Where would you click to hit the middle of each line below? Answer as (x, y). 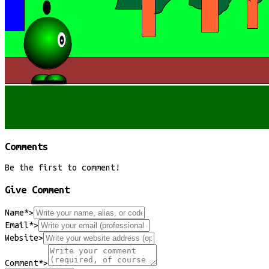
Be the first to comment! (62, 168)
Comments (26, 146)
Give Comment (37, 189)
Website (22, 237)
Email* (19, 225)
